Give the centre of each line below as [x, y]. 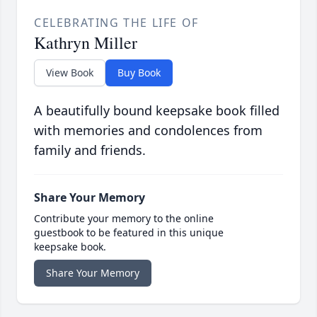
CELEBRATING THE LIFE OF [116, 23]
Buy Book [139, 73]
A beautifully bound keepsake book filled [157, 111]
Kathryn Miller [86, 43]
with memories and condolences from [148, 131]
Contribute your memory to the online [124, 219]
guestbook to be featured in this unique [129, 233]
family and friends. [90, 150]
